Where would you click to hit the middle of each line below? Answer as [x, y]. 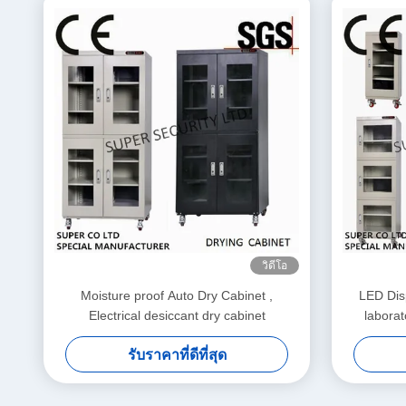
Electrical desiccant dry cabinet [177, 315]
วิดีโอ [275, 266]
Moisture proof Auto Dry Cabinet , [177, 295]
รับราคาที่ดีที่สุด [177, 354]
